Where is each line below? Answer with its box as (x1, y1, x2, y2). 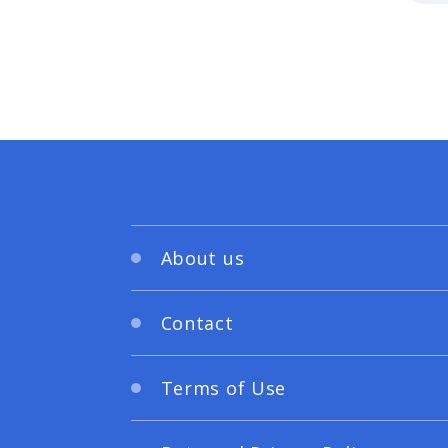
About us (160, 245, 245, 270)
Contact (160, 310, 234, 335)
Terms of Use (160, 375, 287, 400)
